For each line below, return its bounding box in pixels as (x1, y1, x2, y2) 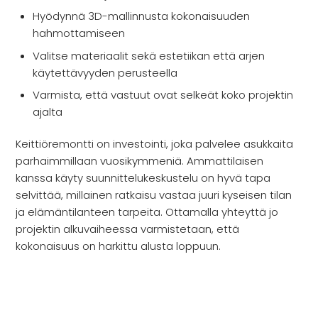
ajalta (33, 104, 63, 120)
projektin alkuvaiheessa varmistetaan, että (16, 221, 240, 237)
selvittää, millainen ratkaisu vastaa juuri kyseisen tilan (16, 187, 292, 203)
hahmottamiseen (33, 26, 126, 41)
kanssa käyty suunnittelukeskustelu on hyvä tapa (16, 170, 271, 186)
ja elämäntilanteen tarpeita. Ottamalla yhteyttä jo (16, 204, 279, 220)
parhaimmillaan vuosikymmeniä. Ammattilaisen (16, 153, 264, 169)
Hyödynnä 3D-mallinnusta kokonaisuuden (33, 9, 251, 24)
